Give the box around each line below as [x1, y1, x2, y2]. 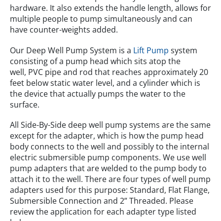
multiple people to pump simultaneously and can [10, 13, 192, 25]
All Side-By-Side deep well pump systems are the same [10, 119, 211, 130]
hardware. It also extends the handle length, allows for [10, 2, 211, 14]
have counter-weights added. [10, 24, 118, 36]
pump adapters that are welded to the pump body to [10, 162, 207, 174]
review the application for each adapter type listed [10, 206, 196, 217]
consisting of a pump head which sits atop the [10, 55, 181, 67]
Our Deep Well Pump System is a [10, 44, 133, 56]
